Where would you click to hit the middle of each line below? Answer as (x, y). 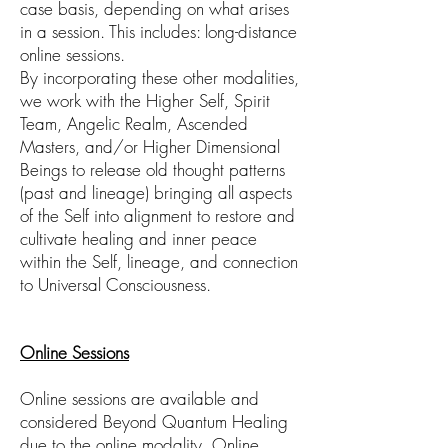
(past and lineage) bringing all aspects (156, 192)
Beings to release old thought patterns (152, 169)
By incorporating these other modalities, (159, 77)
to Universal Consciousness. (115, 284)
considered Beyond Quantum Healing (154, 421)
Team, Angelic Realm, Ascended (134, 123)
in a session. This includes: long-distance (158, 31)
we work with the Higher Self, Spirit (145, 100)
